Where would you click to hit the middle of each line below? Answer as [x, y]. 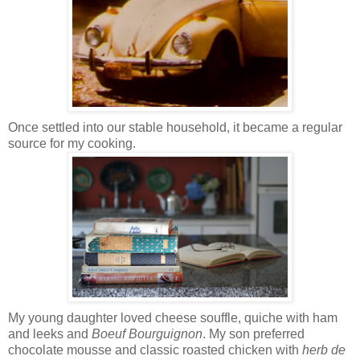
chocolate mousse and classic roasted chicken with [155, 350]
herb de [324, 350]
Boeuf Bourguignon [147, 333]
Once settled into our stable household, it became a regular [175, 127]
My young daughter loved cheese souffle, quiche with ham [173, 317]
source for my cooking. [72, 143]
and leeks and [50, 333]
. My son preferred [254, 333]
